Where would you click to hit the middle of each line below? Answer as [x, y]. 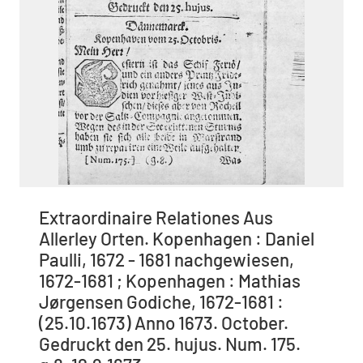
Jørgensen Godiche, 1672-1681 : [161, 302]
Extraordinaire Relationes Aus [156, 218]
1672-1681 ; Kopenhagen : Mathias [170, 281]
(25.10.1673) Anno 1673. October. [164, 323]
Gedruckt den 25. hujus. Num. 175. [170, 344]
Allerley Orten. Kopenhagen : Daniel [177, 239]
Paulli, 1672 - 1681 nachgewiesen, [167, 260]
